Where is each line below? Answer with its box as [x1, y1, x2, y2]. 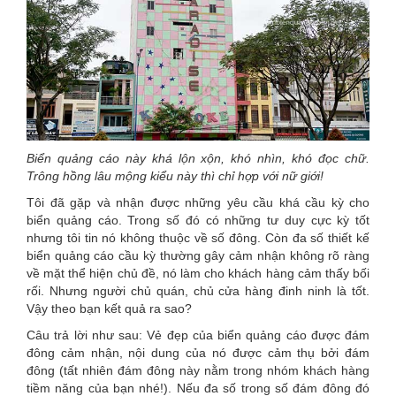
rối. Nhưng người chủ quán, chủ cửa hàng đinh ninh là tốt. [27, 284, 369, 299]
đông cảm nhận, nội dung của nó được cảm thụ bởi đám [27, 346, 369, 361]
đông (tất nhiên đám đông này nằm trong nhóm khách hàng [27, 363, 369, 378]
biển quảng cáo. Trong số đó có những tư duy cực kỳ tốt [27, 213, 369, 228]
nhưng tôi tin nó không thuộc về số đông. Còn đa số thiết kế [27, 231, 369, 246]
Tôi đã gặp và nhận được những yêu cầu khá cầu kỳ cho [27, 195, 369, 210]
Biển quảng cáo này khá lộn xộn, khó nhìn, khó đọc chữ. [27, 151, 369, 166]
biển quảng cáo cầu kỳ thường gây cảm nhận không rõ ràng [27, 248, 369, 263]
